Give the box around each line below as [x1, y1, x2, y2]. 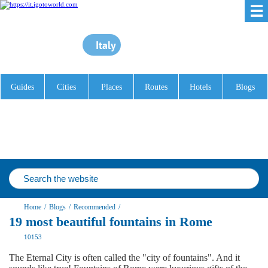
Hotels [190, 82, 212, 92]
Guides [10, 82, 34, 92]
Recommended [74, 203, 115, 211]
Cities [57, 82, 77, 92]
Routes [144, 82, 167, 92]
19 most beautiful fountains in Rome [9, 214, 212, 229]
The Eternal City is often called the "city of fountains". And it [9, 252, 240, 263]
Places [100, 82, 122, 92]
